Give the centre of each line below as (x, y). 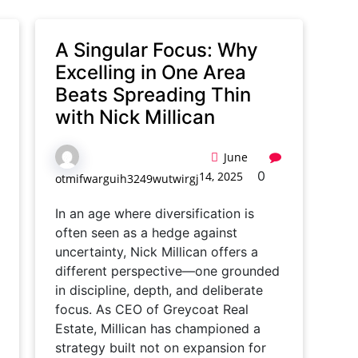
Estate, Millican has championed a (158, 328)
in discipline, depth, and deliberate (159, 290)
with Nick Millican (135, 117)
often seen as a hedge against (146, 233)
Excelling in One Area (151, 72)
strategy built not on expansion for (161, 348)
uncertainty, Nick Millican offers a (157, 252)
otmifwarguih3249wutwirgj (127, 179)
